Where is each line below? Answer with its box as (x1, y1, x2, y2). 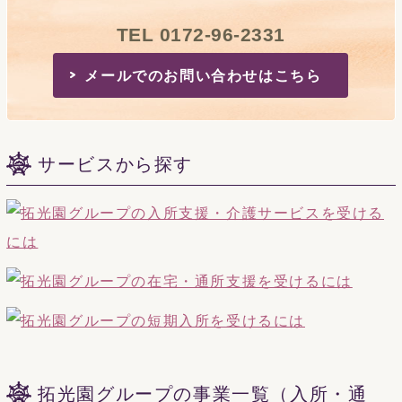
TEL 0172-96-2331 (116, 23, 285, 45)
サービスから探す (38, 153, 193, 174)
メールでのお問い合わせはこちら (84, 67, 322, 83)
